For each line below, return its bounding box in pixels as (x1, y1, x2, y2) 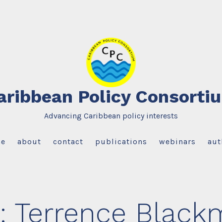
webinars (159, 136, 196, 146)
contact (53, 136, 83, 146)
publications (95, 136, 148, 146)
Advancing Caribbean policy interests (44, 111, 178, 120)
